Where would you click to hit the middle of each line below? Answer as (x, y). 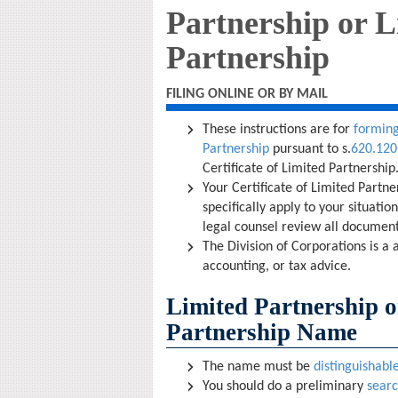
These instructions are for (278, 130)
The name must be (258, 367)
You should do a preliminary (285, 386)
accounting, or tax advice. (277, 267)
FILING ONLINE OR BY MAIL (247, 94)
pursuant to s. (310, 149)
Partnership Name (262, 332)
